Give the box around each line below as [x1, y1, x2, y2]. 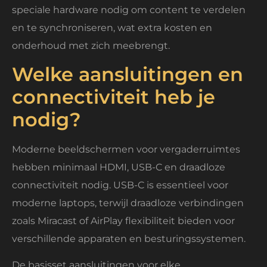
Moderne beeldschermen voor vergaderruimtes [12, 144, 240, 156]
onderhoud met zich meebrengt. [12, 39, 170, 51]
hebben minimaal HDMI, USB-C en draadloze [12, 162, 225, 173]
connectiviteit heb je [12, 85, 215, 109]
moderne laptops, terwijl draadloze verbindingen [12, 197, 244, 209]
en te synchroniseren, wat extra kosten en [12, 21, 212, 33]
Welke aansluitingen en [12, 63, 243, 86]
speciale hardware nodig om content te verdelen [12, 4, 246, 15]
